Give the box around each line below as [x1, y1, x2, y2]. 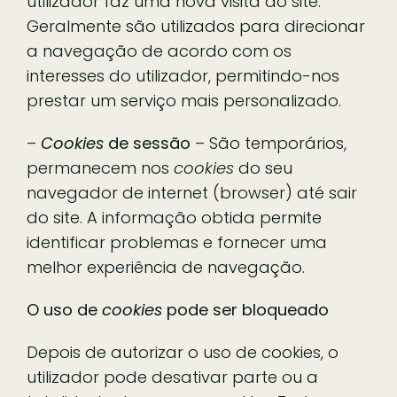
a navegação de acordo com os [27, 39, 292, 62]
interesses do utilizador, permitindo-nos [27, 64, 339, 87]
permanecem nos [27, 156, 174, 179]
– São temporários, [191, 131, 346, 154]
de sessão [104, 131, 191, 154]
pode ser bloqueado [162, 298, 329, 321]
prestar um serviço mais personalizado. [27, 89, 341, 112]
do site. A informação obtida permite [27, 206, 322, 229]
